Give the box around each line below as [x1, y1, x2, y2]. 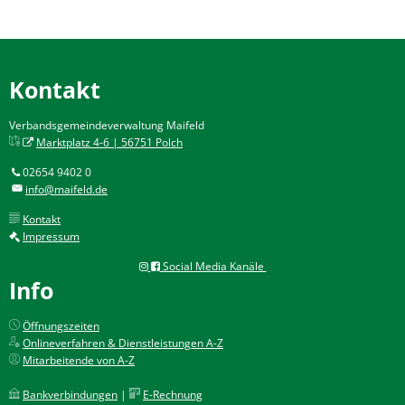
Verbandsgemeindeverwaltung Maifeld [9, 118, 204, 133]
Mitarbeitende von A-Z [23, 353, 135, 368]
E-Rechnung [143, 387, 202, 402]
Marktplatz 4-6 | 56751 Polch [36, 135, 183, 150]
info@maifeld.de [25, 182, 108, 197]
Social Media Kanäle [159, 259, 267, 274]
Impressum [23, 229, 80, 244]
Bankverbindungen [23, 387, 118, 402]
